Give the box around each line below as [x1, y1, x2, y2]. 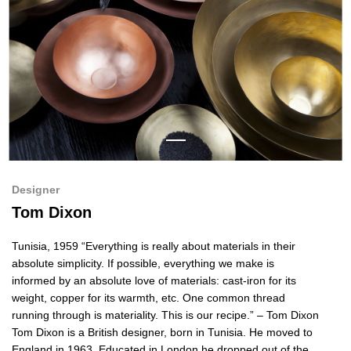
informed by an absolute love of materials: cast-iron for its [12, 273, 296, 287]
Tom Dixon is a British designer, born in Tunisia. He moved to [12, 325, 313, 338]
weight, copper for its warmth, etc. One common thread [12, 291, 285, 304]
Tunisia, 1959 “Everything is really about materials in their [12, 239, 295, 252]
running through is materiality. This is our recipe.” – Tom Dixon [12, 308, 319, 321]
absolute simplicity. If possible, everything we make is [12, 256, 274, 270]
